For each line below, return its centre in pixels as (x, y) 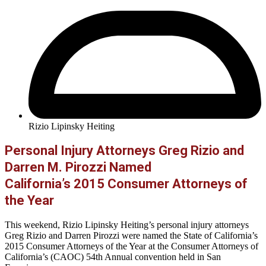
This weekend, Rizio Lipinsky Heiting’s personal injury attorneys (127, 225)
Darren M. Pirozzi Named (78, 167)
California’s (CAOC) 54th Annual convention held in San (113, 257)
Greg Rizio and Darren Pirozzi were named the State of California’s (131, 236)
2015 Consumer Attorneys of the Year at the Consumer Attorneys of (132, 246)
